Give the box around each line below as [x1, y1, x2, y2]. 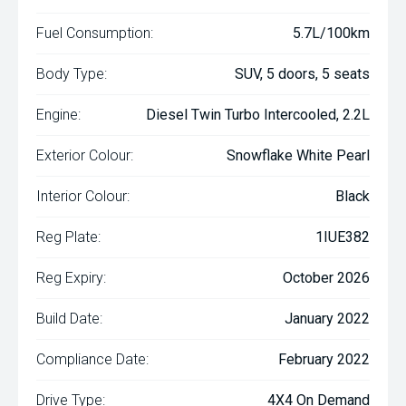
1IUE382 [315, 228, 370, 246]
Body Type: [36, 65, 107, 82]
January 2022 [285, 310, 370, 327]
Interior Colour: [36, 188, 130, 205]
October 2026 [283, 269, 370, 286]
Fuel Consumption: [36, 24, 153, 42]
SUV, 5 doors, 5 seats [235, 65, 370, 82]
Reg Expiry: [36, 269, 106, 286]
